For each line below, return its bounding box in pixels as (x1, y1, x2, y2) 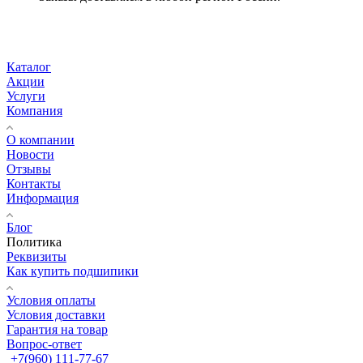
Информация (6, 190, 79, 205)
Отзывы (6, 161, 51, 176)
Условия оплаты (6, 293, 96, 307)
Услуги (6, 88, 45, 103)
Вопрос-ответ (6, 336, 82, 351)
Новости (6, 147, 54, 161)
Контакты (6, 176, 61, 190)
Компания (6, 103, 62, 117)
